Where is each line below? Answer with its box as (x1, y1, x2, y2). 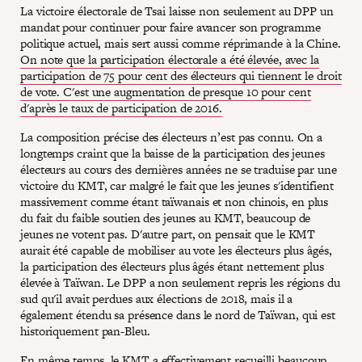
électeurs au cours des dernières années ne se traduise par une (20, 161, 337, 179)
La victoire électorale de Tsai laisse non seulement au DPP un (20, 2, 334, 20)
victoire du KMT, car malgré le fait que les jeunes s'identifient (20, 177, 334, 195)
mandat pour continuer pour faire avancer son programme (20, 19, 321, 36)
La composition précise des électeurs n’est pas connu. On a (20, 128, 323, 146)
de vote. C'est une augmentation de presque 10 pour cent (20, 83, 311, 101)
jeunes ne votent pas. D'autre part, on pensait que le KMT (20, 225, 316, 243)
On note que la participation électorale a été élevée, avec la (20, 51, 319, 69)
